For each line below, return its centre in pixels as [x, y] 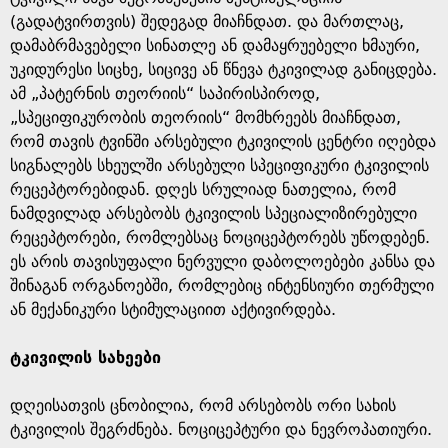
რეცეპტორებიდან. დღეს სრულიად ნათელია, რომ [203, 189]
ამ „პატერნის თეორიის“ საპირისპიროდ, [165, 93]
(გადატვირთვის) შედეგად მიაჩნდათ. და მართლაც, [207, 21]
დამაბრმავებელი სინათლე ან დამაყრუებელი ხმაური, [215, 45]
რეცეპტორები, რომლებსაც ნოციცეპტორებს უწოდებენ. [220, 237]
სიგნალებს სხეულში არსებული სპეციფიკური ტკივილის [219, 165]
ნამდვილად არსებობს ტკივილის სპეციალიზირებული [213, 213]
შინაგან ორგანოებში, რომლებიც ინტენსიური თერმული [222, 285]
